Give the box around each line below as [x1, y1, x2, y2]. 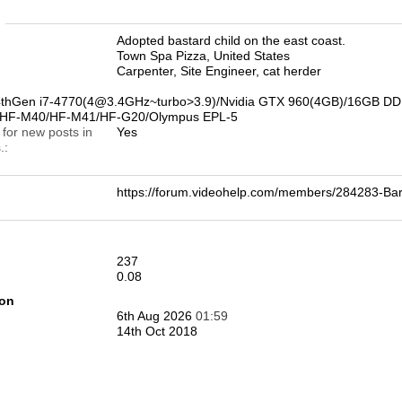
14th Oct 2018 [117, 324, 197, 338]
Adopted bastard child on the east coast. [117, 33, 345, 48]
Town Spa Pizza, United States [117, 48, 290, 63]
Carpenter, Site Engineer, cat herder [117, 64, 321, 78]
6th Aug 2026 [117, 309, 196, 323]
